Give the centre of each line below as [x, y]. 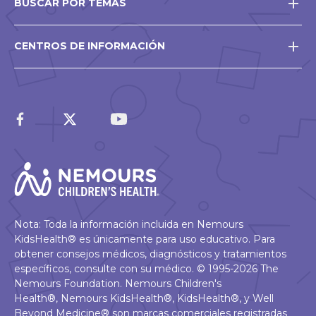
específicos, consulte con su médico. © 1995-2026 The [146, 269]
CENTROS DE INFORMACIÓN [90, 46]
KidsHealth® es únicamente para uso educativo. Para [145, 239]
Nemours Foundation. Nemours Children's [118, 284]
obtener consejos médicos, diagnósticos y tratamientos [150, 254]
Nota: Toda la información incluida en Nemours [129, 225]
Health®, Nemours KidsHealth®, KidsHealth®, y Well [144, 299]
